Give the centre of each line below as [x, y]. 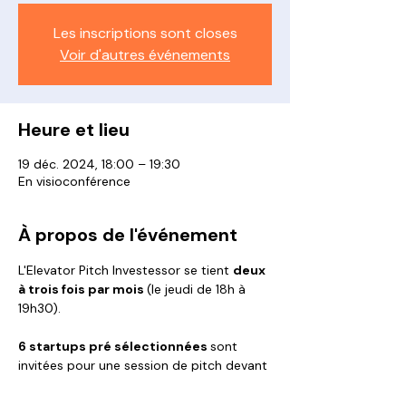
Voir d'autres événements [145, 55]
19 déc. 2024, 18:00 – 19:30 [99, 164]
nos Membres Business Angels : [111, 384]
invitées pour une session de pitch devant [145, 365]
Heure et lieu [74, 130]
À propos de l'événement [128, 235]
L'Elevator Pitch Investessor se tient [126, 270]
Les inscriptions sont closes [145, 33]
